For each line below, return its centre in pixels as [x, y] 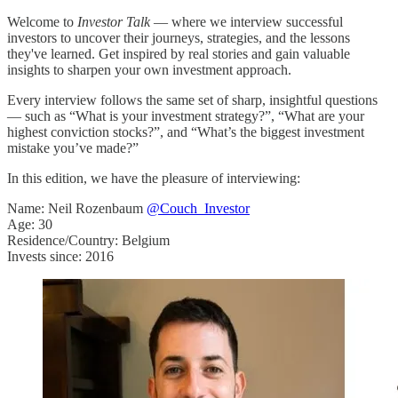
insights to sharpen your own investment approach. [149, 69]
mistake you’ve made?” [73, 147]
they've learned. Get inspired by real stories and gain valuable [179, 53]
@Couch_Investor [198, 208]
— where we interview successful [247, 21]
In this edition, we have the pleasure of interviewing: [154, 178]
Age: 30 [30, 224]
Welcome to [42, 21]
